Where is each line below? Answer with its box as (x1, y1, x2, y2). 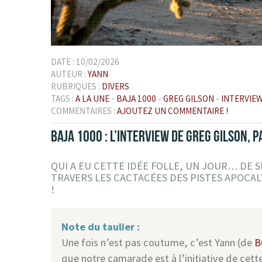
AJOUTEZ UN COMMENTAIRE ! (117, 105, 228, 117)
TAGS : (51, 93, 75, 105)
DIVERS (102, 81, 129, 92)
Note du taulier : (61, 219, 140, 233)
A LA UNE (75, 93, 109, 105)
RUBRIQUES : (51, 81, 102, 92)
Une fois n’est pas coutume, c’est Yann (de (61, 235, 255, 249)
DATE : (51, 56, 76, 68)
